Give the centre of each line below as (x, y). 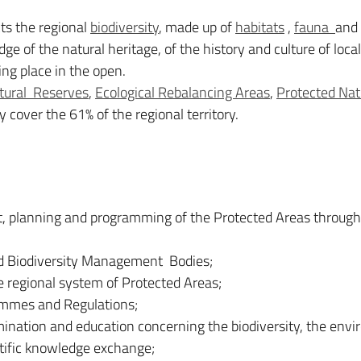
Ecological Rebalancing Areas (183, 92)
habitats (260, 27)
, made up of (197, 27)
